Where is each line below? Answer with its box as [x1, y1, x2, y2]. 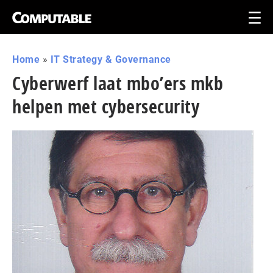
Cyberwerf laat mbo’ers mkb [12, 71, 223, 96]
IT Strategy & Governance [50, 54, 171, 65]
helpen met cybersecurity [12, 94, 199, 119]
